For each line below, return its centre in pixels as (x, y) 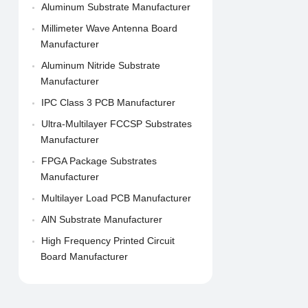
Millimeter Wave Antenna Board (109, 29)
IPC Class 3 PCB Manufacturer (108, 103)
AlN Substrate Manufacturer (101, 220)
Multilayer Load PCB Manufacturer (116, 198)
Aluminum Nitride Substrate (100, 66)
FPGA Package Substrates (99, 161)
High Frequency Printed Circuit (108, 241)
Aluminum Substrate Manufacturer (115, 7)
